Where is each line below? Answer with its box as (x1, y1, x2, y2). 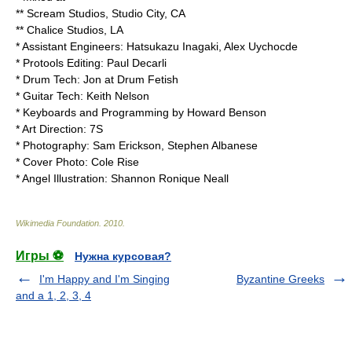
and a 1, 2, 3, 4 (16, 289, 91, 302)
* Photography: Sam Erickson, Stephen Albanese (16, 139, 258, 152)
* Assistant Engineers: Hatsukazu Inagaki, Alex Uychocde (16, 40, 298, 53)
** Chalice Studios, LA (16, 24, 123, 36)
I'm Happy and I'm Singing (39, 273, 170, 285)
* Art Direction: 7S (16, 123, 103, 135)
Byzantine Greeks (236, 273, 324, 285)
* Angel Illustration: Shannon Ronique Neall (16, 172, 229, 185)
